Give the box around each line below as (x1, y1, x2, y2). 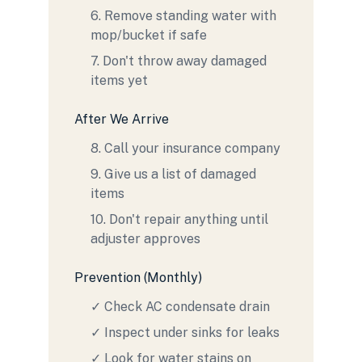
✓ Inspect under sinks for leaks (90, 325, 280, 340)
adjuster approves (90, 231, 200, 246)
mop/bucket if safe (90, 27, 207, 43)
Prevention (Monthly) (74, 270, 202, 285)
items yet (90, 73, 148, 88)
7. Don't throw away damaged (90, 53, 267, 69)
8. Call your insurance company (90, 141, 280, 156)
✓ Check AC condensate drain (90, 299, 270, 314)
